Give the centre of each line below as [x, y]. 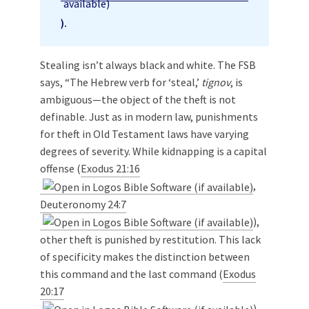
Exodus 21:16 [110, 168]
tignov [216, 82]
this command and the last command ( [131, 274]
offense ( [60, 168]
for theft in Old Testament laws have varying [144, 133]
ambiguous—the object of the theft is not [138, 99]
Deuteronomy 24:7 [83, 204]
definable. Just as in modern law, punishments [149, 116]
